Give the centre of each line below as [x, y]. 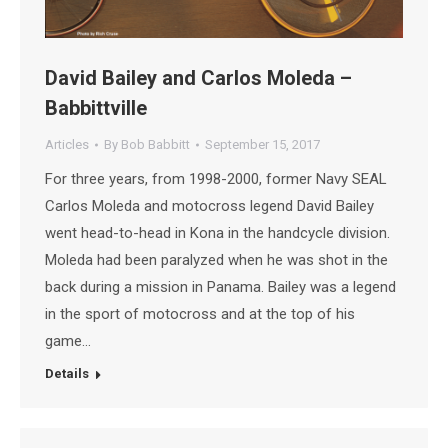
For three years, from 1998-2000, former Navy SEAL [216, 179]
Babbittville [96, 108]
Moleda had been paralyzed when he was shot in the [216, 260]
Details [67, 374]
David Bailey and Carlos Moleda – [198, 78]
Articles [67, 145]
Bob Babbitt [155, 145]
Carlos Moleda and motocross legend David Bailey [209, 206]
